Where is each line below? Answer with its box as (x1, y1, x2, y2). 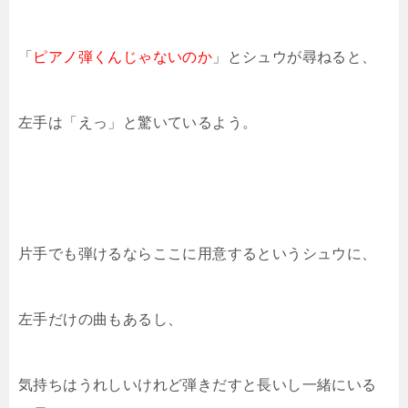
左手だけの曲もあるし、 (18, 311, 183, 327)
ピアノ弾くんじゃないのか (33, 49, 213, 65)
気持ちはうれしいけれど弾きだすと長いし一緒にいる (18, 377, 377, 393)
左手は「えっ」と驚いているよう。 (18, 115, 258, 130)
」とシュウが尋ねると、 (212, 49, 377, 65)
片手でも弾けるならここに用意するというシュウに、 (18, 246, 377, 261)
